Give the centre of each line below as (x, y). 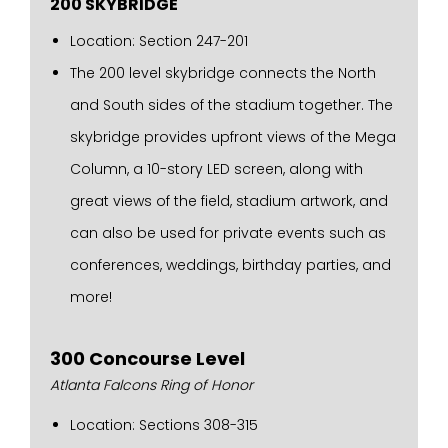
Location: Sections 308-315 (164, 425)
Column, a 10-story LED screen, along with (216, 169)
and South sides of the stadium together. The (231, 105)
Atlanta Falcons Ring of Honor (151, 385)
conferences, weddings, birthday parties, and (230, 265)
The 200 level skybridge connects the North (223, 73)
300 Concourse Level (147, 358)
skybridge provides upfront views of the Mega (233, 137)
